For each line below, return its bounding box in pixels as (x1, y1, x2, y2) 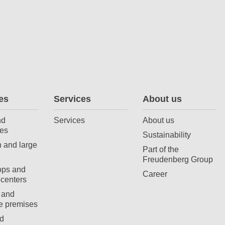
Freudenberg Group (143, 154, 213, 164)
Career (143, 169, 168, 178)
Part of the (143, 144, 179, 154)
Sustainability (143, 130, 191, 139)
